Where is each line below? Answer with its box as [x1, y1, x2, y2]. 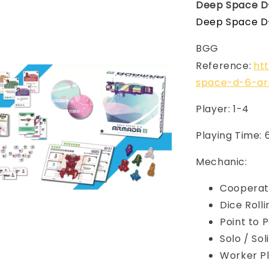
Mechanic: [196, 155, 250, 169]
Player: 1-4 [196, 102, 249, 116]
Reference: [196, 59, 252, 73]
